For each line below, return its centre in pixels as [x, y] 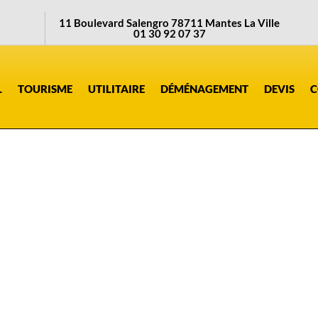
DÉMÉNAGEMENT [204, 89]
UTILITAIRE [116, 89]
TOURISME [45, 89]
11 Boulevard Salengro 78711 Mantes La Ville [170, 23]
